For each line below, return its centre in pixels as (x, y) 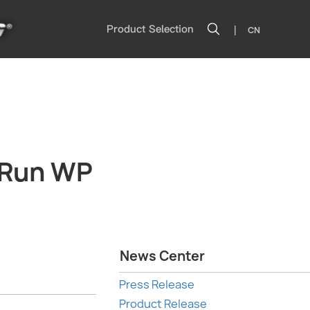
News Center (162, 256)
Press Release (157, 284)
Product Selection (150, 29)
